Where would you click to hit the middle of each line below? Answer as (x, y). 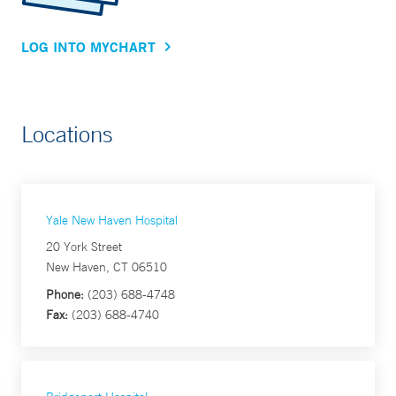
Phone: (65, 295)
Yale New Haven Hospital (112, 221)
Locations (67, 134)
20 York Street (84, 247)
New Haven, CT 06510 (107, 267)
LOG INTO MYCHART (88, 47)
